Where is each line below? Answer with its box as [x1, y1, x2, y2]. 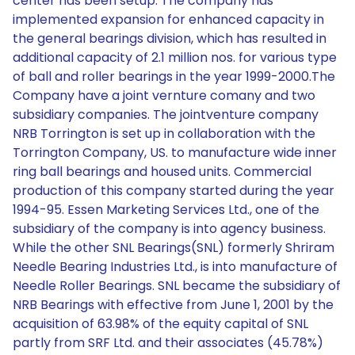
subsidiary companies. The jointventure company [13, 105, 319, 124]
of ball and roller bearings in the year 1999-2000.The [13, 67, 335, 86]
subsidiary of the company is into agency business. [13, 219, 326, 238]
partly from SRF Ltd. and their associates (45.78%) [13, 334, 323, 352]
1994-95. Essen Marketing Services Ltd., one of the [13, 200, 319, 219]
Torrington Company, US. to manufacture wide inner [13, 143, 337, 162]
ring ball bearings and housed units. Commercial [13, 162, 311, 181]
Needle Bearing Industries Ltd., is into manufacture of [13, 258, 338, 276]
